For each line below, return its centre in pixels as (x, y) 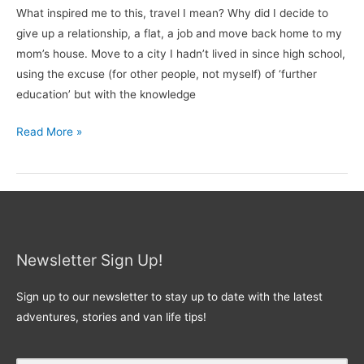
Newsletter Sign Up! (89, 260)
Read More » (49, 131)
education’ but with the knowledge (106, 95)
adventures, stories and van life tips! (111, 317)
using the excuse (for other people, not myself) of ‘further (167, 74)
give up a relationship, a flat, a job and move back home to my (179, 34)
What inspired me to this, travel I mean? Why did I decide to (172, 13)
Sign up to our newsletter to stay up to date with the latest (169, 297)
